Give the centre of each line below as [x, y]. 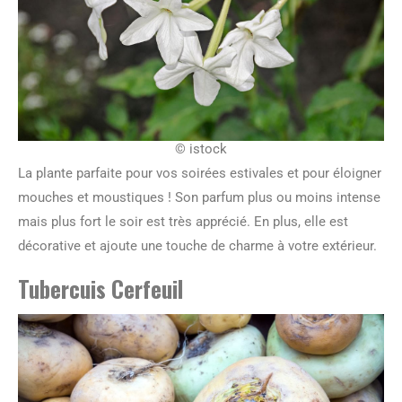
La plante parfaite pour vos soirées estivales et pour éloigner [200, 173]
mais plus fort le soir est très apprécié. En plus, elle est [183, 221]
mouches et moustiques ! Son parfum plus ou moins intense [199, 197]
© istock [201, 149]
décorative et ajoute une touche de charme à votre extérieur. [197, 245]
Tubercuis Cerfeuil [100, 288]
